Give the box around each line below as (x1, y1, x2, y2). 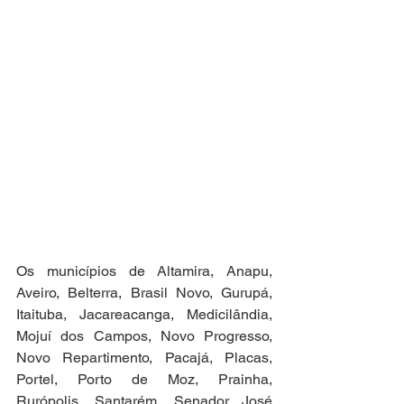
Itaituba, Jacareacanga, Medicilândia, (16, 306, 272, 323)
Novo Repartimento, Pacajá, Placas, (16, 349, 272, 366)
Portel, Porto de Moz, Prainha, (16, 371, 272, 388)
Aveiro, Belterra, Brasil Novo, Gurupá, (16, 284, 272, 301)
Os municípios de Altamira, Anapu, (16, 262, 272, 280)
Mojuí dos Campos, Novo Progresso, (16, 327, 272, 344)
